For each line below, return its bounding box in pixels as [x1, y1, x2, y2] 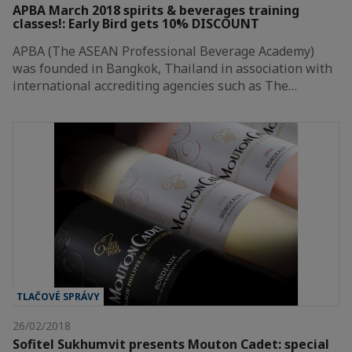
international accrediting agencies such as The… [13, 77, 297, 95]
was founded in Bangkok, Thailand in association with [13, 60, 332, 78]
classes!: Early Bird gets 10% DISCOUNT [13, 15, 259, 33]
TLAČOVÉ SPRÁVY [16, 289, 100, 303]
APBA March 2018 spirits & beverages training [13, 2, 299, 20]
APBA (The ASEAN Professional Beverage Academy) [13, 42, 314, 60]
